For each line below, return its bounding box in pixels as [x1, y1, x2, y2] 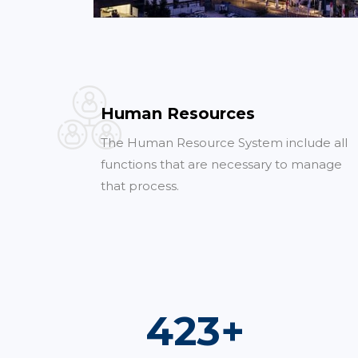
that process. [101, 178, 179, 193]
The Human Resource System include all [101, 135, 348, 150]
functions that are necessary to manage [101, 157, 342, 172]
